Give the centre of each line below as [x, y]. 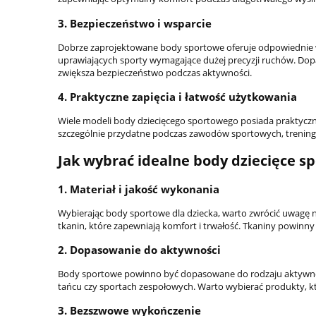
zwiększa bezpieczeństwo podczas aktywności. [155, 72]
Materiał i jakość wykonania [145, 189]
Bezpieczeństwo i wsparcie [141, 23]
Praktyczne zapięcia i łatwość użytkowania [183, 97]
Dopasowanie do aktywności [145, 250]
